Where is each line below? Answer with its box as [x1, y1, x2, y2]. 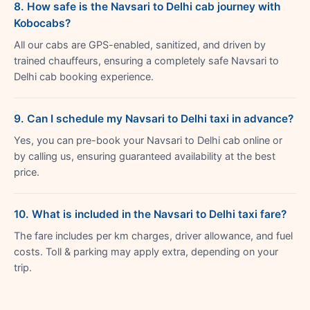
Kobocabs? [14, 16, 71, 30]
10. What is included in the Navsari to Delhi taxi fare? [14, 207, 286, 221]
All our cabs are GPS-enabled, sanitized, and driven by [14, 38, 266, 51]
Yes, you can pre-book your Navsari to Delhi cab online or [14, 134, 282, 147]
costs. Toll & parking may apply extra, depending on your [14, 245, 278, 258]
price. [14, 165, 39, 179]
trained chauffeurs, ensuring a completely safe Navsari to [14, 54, 279, 67]
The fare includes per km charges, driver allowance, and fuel [14, 229, 293, 242]
